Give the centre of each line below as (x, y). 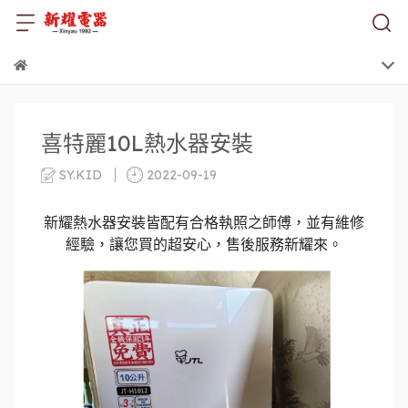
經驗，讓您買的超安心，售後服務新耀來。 (204, 244)
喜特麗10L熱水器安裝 (147, 143)
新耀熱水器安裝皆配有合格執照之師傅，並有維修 (204, 222)
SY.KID (81, 174)
